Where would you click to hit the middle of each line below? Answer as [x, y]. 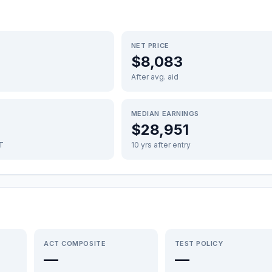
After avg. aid [155, 77]
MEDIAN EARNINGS [165, 114]
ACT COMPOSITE [75, 243]
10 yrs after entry [161, 145]
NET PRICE [150, 46]
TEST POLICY [199, 243]
